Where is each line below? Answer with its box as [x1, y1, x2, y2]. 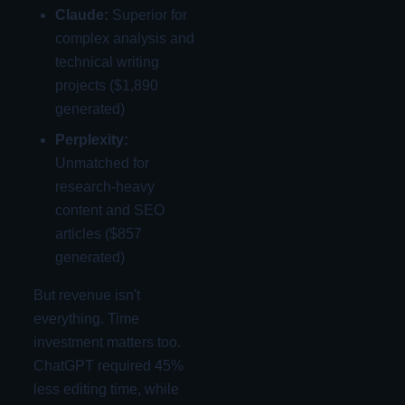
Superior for [108, 6, 187, 23]
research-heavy [54, 178, 155, 194]
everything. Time [33, 310, 139, 326]
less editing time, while [33, 381, 179, 397]
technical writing [54, 53, 159, 70]
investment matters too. [33, 334, 181, 350]
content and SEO [54, 202, 165, 218]
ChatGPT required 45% [33, 357, 184, 373]
